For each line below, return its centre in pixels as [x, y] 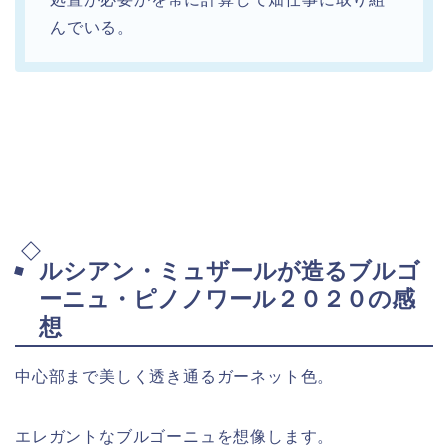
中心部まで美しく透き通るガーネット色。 [175, 377]
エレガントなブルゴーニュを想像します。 [175, 437]
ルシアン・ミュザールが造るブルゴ [229, 271]
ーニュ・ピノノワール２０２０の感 [227, 299]
